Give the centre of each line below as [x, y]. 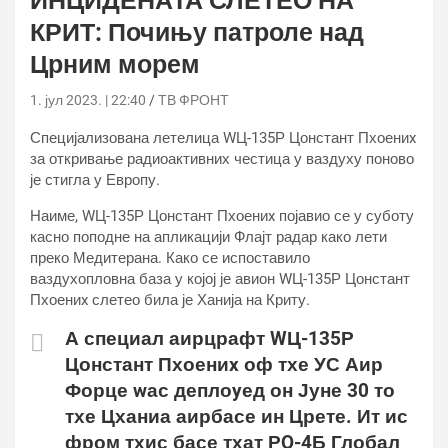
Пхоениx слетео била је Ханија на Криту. [170, 300]
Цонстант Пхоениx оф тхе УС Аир [224, 364]
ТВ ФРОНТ [193, 100]
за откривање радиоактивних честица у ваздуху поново [222, 159]
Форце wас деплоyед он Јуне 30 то [230, 390]
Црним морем [115, 64]
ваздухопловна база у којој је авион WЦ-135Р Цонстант [220, 279]
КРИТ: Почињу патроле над [197, 32]
